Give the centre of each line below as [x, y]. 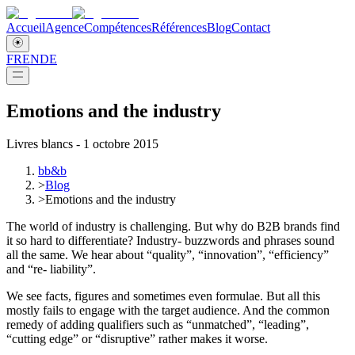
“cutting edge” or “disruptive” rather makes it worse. [137, 339]
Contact [251, 27]
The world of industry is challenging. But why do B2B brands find [173, 227]
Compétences [118, 27]
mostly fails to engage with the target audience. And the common [168, 311]
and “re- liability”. [51, 269]
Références [179, 27]
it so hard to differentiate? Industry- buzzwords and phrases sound [170, 241]
